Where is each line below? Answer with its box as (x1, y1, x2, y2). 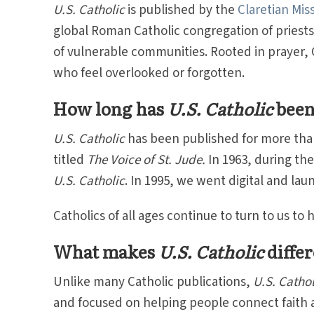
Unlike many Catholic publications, (53, 273, 253, 292)
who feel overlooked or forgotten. (53, 64, 245, 83)
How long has (53, 96, 168, 121)
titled (53, 151, 87, 170)
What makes (53, 239, 155, 264)
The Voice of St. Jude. (86, 151, 208, 170)
